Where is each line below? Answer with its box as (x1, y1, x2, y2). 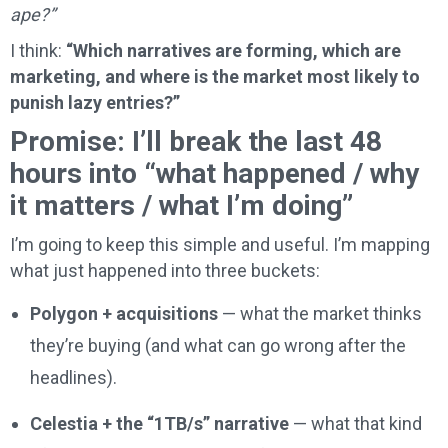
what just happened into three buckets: (10, 260, 320, 282)
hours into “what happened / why (10, 157, 419, 191)
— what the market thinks (218, 303, 422, 325)
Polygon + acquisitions (30, 303, 218, 325)
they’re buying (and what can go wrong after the (30, 335, 406, 357)
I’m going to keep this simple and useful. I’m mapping (10, 234, 430, 256)
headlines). (30, 367, 117, 389)
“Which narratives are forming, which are (66, 40, 401, 62)
